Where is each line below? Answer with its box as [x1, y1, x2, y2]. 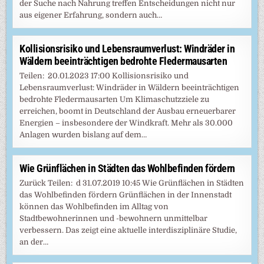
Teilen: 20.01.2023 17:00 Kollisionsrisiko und [19, 71, 189, 80]
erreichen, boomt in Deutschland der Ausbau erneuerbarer [19, 106, 236, 115]
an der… [19, 237, 49, 246]
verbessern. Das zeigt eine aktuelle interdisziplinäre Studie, [19, 225, 237, 235]
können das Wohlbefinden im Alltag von [19, 202, 169, 211]
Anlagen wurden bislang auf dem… [19, 130, 147, 139]
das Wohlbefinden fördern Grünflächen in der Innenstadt [19, 190, 232, 199]
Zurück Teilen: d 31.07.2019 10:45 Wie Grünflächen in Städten [19, 178, 245, 187]
